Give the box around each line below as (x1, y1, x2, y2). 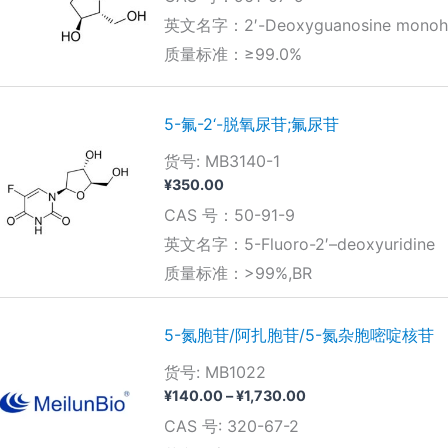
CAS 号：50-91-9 (163, 204, 295, 225)
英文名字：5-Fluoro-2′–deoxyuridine (163, 233, 435, 254)
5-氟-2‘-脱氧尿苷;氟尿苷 (163, 113, 339, 134)
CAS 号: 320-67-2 (163, 415, 299, 436)
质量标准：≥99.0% (163, 43, 302, 64)
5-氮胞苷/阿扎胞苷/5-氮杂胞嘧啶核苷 (163, 324, 434, 345)
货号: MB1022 (163, 361, 266, 382)
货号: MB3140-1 (163, 150, 280, 171)
